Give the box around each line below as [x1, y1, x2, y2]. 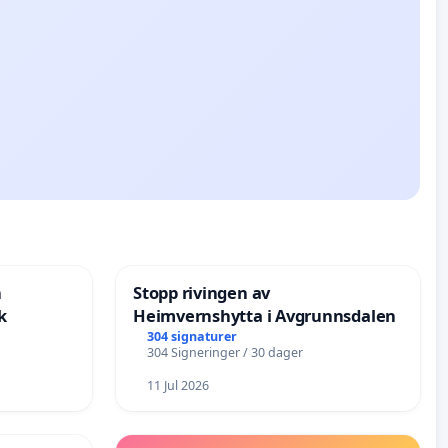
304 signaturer [146, 327, 237, 345]
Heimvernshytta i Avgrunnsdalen [133, 304, 397, 328]
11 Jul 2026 [146, 377, 209, 395]
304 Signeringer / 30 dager [146, 343, 303, 361]
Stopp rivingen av [133, 281, 271, 305]
